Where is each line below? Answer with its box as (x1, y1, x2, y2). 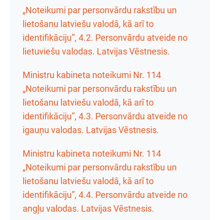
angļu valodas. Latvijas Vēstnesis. (23, 203, 154, 214)
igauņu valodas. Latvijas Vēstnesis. (23, 125, 159, 135)
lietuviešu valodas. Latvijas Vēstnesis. (23, 46, 170, 56)
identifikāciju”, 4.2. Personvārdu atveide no (23, 32, 188, 43)
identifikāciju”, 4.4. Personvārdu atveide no (23, 190, 188, 200)
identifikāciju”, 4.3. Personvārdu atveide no (23, 111, 188, 121)
